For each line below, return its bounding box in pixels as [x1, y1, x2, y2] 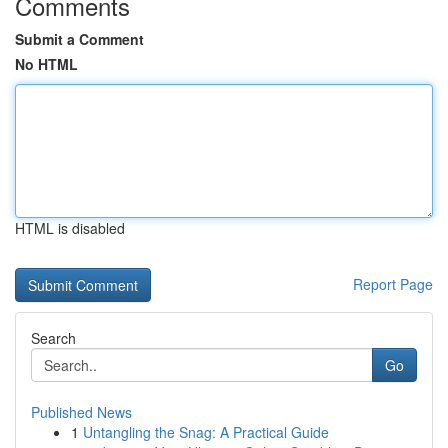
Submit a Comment [15, 29, 144, 49]
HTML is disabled [15, 218, 125, 238]
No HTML [15, 54, 78, 74]
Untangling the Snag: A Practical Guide [83, 422, 329, 442]
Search [31, 328, 76, 348]
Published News [31, 402, 132, 422]
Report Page [353, 274, 433, 294]
